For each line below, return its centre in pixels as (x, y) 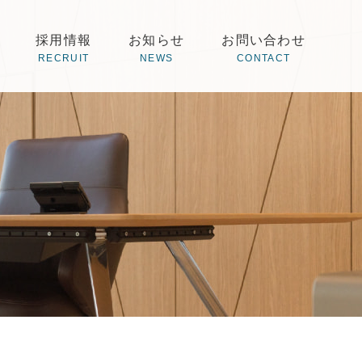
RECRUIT (64, 58)
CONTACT (264, 58)
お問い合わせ (263, 40)
